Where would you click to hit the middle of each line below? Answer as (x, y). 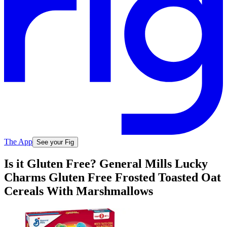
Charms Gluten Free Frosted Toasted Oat (112, 178)
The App (18, 141)
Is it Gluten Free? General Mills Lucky (106, 164)
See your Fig (55, 142)
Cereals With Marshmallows (79, 191)
